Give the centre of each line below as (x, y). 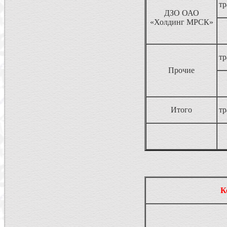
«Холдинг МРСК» (181, 22)
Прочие (181, 70)
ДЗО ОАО (181, 13)
